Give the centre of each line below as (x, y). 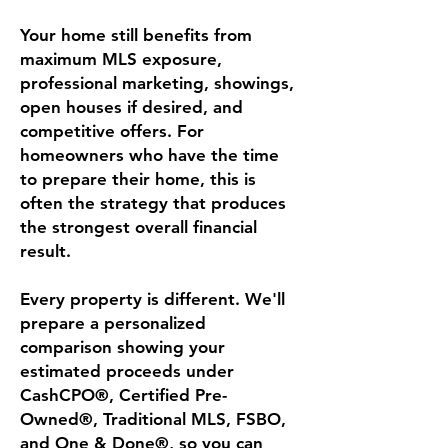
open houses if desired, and (131, 107)
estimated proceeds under (127, 371)
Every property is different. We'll (152, 299)
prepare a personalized (113, 323)
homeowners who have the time (149, 155)
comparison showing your (122, 347)
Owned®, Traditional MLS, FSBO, (153, 419)
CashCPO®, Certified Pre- (123, 395)
